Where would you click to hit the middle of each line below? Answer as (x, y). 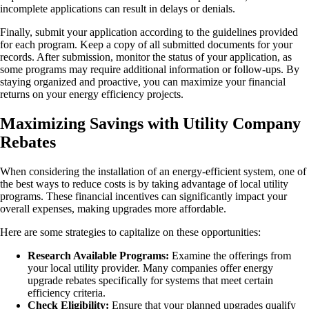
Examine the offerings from (230, 255)
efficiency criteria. (67, 292)
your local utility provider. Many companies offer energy (150, 268)
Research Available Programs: (98, 255)
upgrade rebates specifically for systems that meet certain (150, 280)
